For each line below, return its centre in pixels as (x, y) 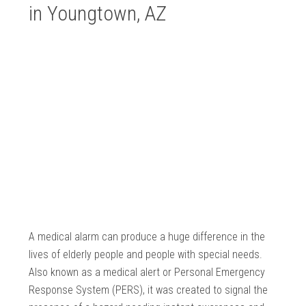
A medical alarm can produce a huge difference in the (147, 237)
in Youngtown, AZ (98, 14)
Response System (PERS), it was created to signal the (149, 290)
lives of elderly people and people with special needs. (146, 255)
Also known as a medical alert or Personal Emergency (147, 273)
